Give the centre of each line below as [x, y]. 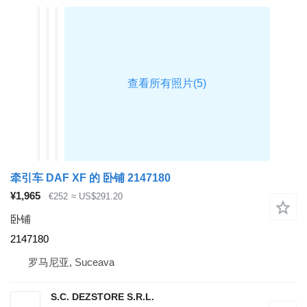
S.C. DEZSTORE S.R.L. [102, 297]
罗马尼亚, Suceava [71, 262]
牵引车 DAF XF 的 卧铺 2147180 [90, 177]
